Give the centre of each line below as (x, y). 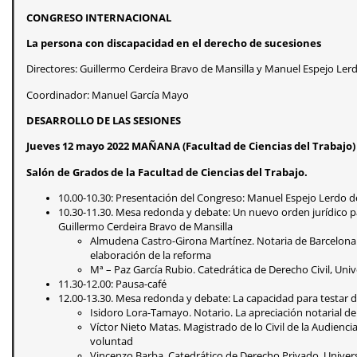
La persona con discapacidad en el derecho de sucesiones (174, 43)
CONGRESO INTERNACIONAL (99, 18)
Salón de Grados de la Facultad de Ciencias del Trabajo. (167, 172)
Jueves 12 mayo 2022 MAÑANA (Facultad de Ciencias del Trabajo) (191, 147)
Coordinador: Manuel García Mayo (108, 95)
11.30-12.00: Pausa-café (112, 284)
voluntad (112, 342)
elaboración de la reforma (151, 256)
